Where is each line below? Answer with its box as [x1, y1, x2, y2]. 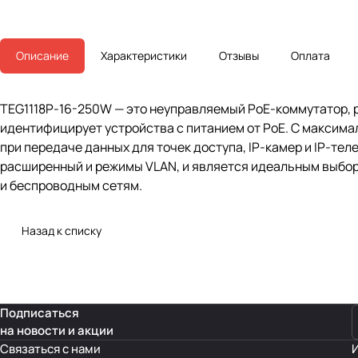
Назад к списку [22, 223, 101, 239]
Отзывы [219, 48, 259, 64]
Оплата [291, 48, 330, 64]
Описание [16, 48, 69, 64]
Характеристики [101, 48, 187, 64]
